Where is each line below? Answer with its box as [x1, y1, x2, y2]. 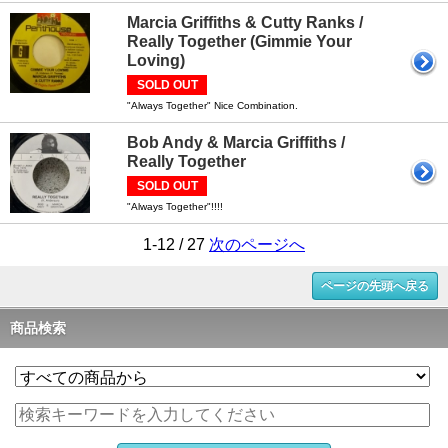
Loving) [127, 52, 185, 69]
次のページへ [209, 236, 305, 253]
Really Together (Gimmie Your [127, 33, 352, 50]
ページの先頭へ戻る [321, 279, 429, 293]
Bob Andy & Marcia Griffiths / [127, 134, 345, 151]
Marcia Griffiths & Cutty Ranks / [127, 14, 363, 31]
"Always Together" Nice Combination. [127, 100, 298, 111]
